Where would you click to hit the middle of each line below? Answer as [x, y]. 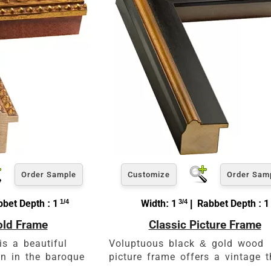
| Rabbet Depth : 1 [228, 203]
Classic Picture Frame [205, 224]
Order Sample [49, 174]
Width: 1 [158, 203]
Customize [149, 174]
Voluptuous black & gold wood [186, 243]
